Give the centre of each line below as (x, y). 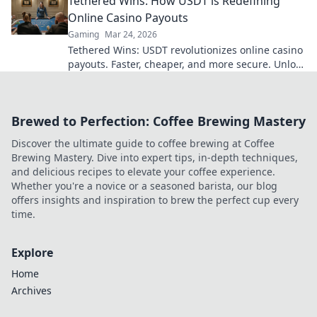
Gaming (83, 34)
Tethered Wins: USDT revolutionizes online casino (185, 50)
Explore (32, 253)
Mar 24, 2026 (131, 34)
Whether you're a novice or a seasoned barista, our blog (144, 186)
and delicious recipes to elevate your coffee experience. (143, 172)
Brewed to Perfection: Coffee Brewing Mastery (158, 121)
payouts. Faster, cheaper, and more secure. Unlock (187, 64)
